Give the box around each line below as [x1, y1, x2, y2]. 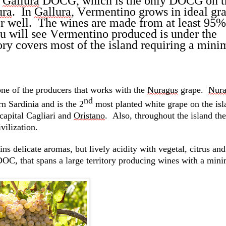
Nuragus [147, 85, 178, 95]
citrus [190, 144, 210, 154]
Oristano [74, 110, 105, 121]
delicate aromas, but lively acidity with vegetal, [11, 144, 190, 154]
